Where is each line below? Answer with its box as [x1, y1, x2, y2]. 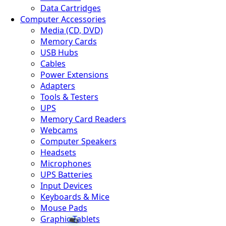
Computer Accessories [20, 14, 106, 25]
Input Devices [40, 180, 92, 191]
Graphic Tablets [40, 213, 100, 224]
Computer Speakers [40, 136, 117, 147]
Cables [40, 58, 66, 69]
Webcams [40, 125, 78, 136]
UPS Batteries [40, 169, 92, 180]
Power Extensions [40, 69, 108, 80]
